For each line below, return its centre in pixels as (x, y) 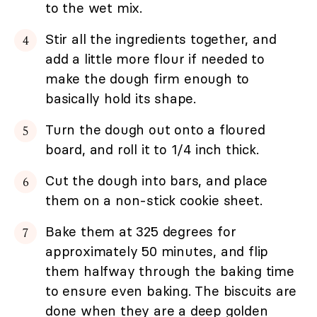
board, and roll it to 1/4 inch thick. (152, 150)
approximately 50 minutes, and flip (157, 252)
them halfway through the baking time (170, 271)
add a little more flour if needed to (155, 59)
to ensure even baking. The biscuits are (171, 291)
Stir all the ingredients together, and (161, 39)
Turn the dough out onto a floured (155, 130)
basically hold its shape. (121, 99)
